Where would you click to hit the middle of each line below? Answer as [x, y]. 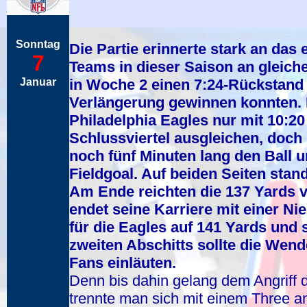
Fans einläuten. [123, 263]
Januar [38, 82]
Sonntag [38, 44]
